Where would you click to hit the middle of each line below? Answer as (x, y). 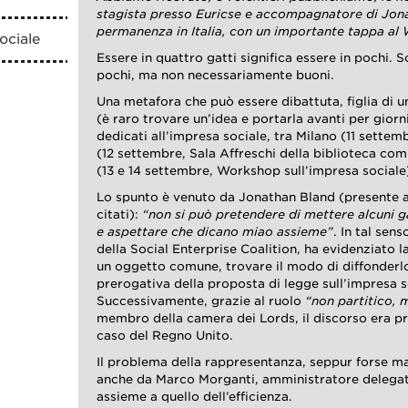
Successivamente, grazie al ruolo (201, 301)
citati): (120, 215)
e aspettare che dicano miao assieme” (215, 232)
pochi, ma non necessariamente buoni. (216, 76)
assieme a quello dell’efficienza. (195, 397)
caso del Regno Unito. (165, 336)
